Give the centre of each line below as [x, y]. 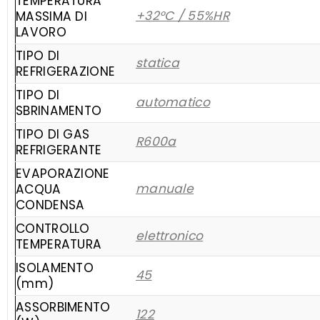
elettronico [169, 236]
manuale [165, 189]
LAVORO [41, 32]
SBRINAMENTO [59, 111]
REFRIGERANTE [59, 150]
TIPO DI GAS [53, 135]
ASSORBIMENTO [63, 307]
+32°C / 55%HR [182, 16]
